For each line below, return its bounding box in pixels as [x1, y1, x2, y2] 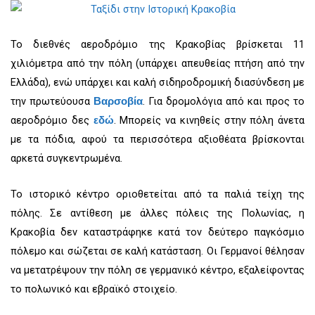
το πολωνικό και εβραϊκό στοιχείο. [11, 282, 177, 295]
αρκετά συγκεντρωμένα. [11, 152, 122, 165]
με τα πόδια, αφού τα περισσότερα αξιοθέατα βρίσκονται [11, 133, 304, 146]
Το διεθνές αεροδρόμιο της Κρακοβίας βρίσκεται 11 [11, 38, 304, 51]
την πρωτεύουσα [11, 95, 94, 108]
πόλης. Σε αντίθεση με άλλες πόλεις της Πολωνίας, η [11, 206, 304, 219]
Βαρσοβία [94, 96, 143, 108]
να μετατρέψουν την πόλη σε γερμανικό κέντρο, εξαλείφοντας [11, 263, 304, 276]
